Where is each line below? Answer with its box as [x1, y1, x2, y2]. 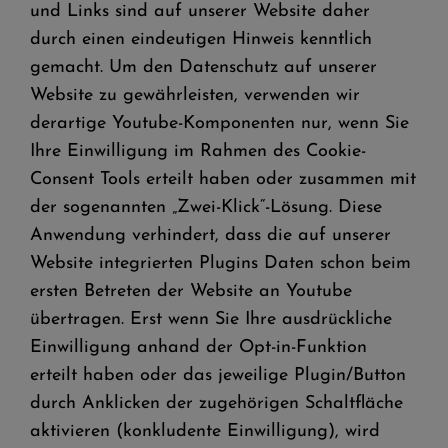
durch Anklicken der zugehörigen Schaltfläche [30, 394, 403, 413]
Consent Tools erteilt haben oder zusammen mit [30, 170, 416, 189]
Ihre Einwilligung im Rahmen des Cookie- [30, 142, 366, 161]
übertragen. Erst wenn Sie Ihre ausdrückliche [30, 310, 392, 329]
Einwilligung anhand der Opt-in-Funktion [30, 338, 367, 357]
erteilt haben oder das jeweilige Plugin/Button [30, 366, 406, 385]
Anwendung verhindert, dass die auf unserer [30, 226, 391, 245]
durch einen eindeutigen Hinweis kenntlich [30, 30, 372, 49]
